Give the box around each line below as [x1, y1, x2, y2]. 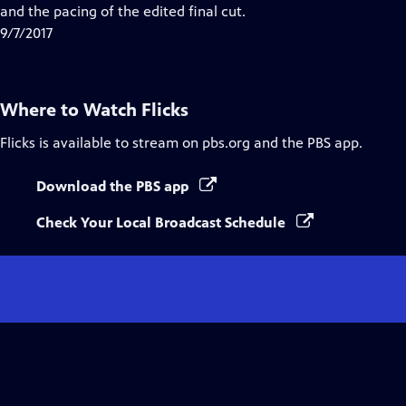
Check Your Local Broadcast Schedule [36, 214, 289, 231]
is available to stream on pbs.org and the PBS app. [35, 134, 362, 151]
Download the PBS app [36, 178, 192, 195]
